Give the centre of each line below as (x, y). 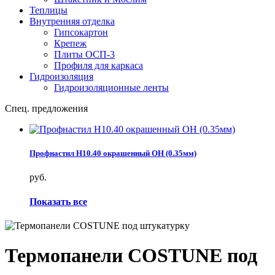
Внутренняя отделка (72, 21)
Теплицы (48, 10)
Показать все (58, 201)
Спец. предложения (46, 108)
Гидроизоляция (61, 76)
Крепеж (70, 43)
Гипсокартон (81, 32)
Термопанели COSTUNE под (131, 256)
